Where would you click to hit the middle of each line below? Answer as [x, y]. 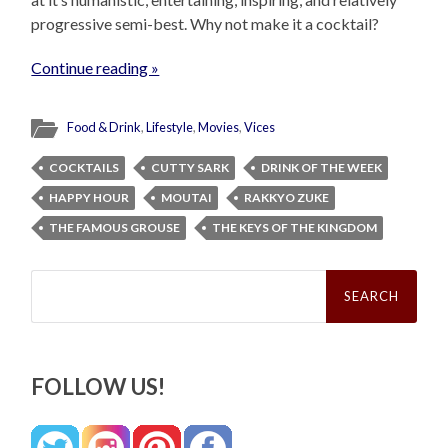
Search [54, 277]
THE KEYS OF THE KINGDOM [295, 228]
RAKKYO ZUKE [287, 198]
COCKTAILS [84, 168]
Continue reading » [95, 68]
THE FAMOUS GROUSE [115, 228]
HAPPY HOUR [89, 198]
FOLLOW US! [98, 387]
